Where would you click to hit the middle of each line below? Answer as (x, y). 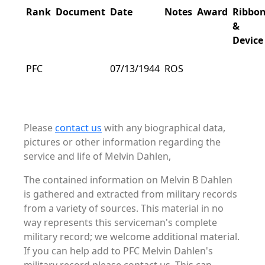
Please (39, 128)
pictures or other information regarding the (122, 142)
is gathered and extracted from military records (130, 194)
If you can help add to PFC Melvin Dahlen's (118, 251)
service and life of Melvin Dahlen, (97, 156)
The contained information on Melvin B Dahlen (128, 180)
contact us (78, 128)
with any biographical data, (164, 128)
